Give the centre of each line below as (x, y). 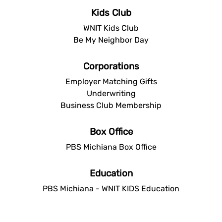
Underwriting (111, 93)
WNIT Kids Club (111, 28)
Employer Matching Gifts (111, 81)
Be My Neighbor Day (111, 40)
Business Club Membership (111, 105)
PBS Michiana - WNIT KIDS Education (111, 188)
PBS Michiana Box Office (111, 147)
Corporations (111, 66)
